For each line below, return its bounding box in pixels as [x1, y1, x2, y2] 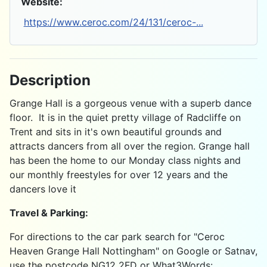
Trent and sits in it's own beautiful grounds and [10, 125, 222, 138]
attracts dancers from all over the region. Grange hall [10, 139, 250, 152]
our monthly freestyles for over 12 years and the [10, 168, 228, 181]
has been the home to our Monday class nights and [10, 154, 241, 166]
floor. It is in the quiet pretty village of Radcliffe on [10, 111, 241, 123]
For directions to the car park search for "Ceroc [10, 230, 225, 243]
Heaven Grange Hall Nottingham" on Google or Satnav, [10, 244, 257, 257]
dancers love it [10, 182, 76, 195]
